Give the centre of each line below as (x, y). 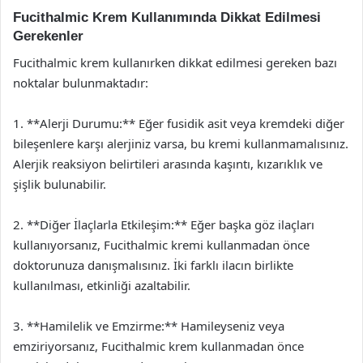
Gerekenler (48, 36)
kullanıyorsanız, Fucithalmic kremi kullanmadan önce (161, 244)
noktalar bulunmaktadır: (81, 82)
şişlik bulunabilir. (60, 184)
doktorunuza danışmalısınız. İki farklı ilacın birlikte (153, 265)
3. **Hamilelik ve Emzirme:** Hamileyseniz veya (149, 325)
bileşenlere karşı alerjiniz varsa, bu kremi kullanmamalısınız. (181, 143)
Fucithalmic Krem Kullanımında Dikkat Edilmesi (167, 17)
